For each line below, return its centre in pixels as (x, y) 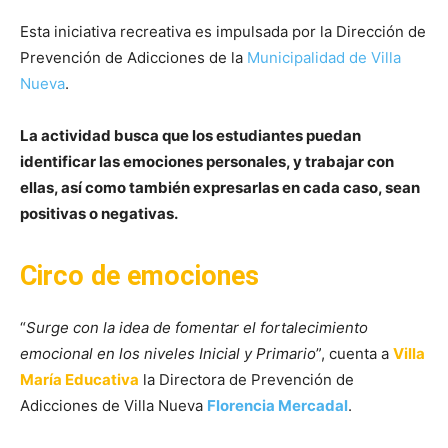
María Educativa (79, 380)
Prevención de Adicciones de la (133, 58)
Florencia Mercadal (277, 406)
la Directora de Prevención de (246, 380)
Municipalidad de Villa (324, 58)
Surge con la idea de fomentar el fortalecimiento (197, 328)
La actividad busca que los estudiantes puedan (190, 136)
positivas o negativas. (99, 214)
